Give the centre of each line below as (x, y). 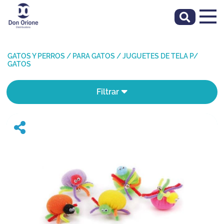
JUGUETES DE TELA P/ (160, 56)
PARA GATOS (94, 56)
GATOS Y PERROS (36, 56)
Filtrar (109, 92)
